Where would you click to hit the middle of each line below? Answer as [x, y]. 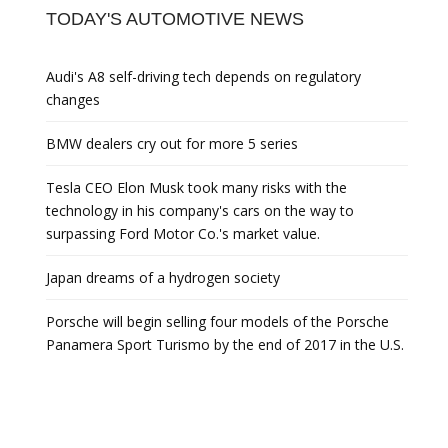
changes [73, 99]
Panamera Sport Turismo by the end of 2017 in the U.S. [225, 344]
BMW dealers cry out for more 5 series [172, 143]
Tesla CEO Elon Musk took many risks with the [196, 187]
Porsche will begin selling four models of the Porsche [217, 321]
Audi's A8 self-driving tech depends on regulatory [203, 76]
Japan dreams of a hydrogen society [163, 277]
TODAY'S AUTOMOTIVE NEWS [175, 19]
